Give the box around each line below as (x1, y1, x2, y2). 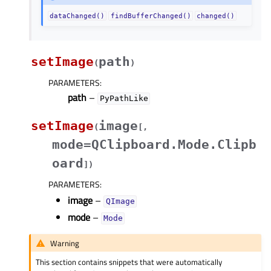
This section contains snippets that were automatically (36, 256, 223, 269)
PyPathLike (99, 94, 148, 103)
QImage (105, 197, 135, 206)
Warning (50, 237, 80, 249)
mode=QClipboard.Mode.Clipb (52, 137, 256, 152)
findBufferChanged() (110, 12, 191, 20)
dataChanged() (50, 12, 105, 20)
